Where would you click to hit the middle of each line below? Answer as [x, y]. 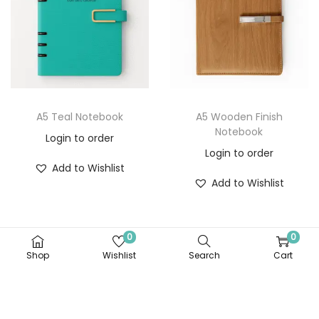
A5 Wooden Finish [239, 116]
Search [205, 255]
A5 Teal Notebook [79, 116]
